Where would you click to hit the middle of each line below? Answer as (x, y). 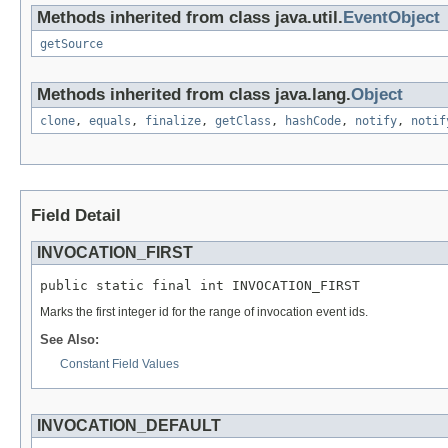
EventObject (391, 17)
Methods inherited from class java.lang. (194, 94)
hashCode (313, 120)
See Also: (69, 339)
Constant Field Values (119, 363)
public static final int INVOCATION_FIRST (200, 285)
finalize (173, 120)
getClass (243, 120)
